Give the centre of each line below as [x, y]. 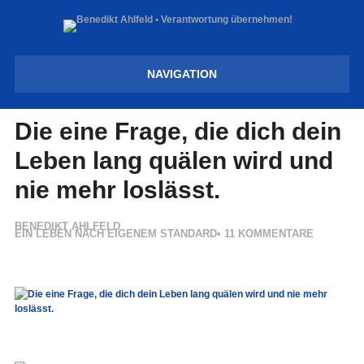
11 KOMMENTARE [269, 234]
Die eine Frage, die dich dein [178, 130]
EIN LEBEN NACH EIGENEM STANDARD [115, 234]
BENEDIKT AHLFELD [67, 227]
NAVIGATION [182, 74]
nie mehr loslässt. [117, 189]
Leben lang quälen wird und [173, 160]
